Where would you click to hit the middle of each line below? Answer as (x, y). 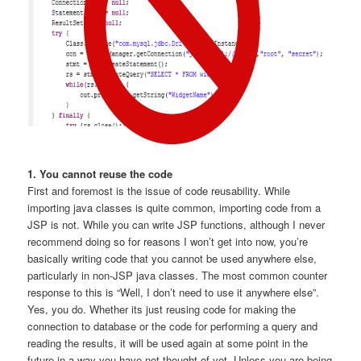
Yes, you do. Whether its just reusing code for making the (162, 309)
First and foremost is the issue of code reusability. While (159, 190)
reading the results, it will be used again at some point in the (168, 342)
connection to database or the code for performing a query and (173, 326)
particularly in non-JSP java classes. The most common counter (178, 275)
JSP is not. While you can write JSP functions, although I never (176, 224)
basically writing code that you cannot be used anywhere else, (172, 258)
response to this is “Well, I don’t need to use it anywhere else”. (174, 292)
